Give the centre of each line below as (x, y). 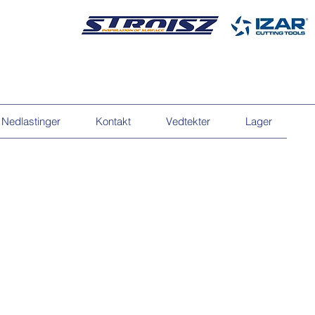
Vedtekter (188, 121)
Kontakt (113, 121)
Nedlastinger (31, 121)
